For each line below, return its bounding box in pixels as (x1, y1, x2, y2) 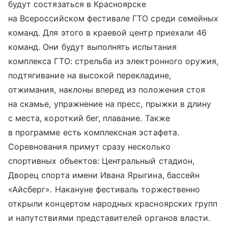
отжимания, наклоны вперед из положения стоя (8, 84, 206, 95)
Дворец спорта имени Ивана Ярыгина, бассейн (8, 170, 200, 180)
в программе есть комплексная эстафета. (8, 127, 179, 137)
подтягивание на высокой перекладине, (8, 70, 171, 80)
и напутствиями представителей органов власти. (8, 213, 211, 223)
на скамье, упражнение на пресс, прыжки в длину (8, 99, 212, 109)
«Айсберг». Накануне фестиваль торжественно (8, 184, 201, 194)
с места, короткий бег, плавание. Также (8, 113, 170, 123)
